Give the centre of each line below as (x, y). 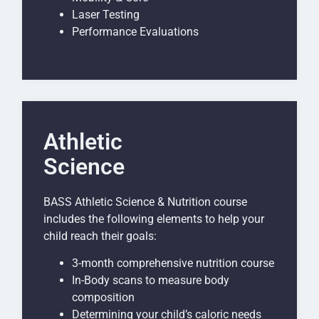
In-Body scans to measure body (151, 281)
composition (103, 298)
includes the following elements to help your (154, 219)
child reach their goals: (100, 236)
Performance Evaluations (135, 31)
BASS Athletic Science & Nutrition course (145, 202)
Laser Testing (106, 14)
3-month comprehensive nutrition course (173, 263)
